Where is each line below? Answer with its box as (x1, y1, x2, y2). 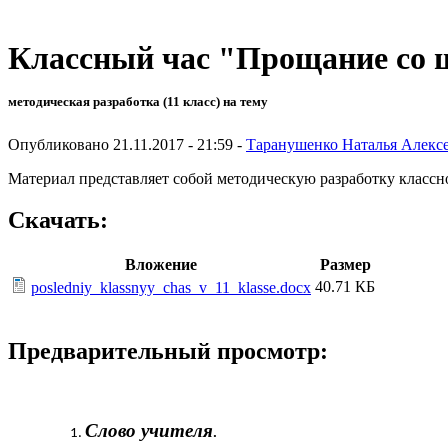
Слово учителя (84, 420, 213, 442)
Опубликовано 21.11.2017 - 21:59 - (8, 135, 246, 153)
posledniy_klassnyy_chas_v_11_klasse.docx (31, 279, 311, 297)
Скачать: (8, 207, 108, 234)
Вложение (125, 256, 197, 274)
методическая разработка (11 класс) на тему (8, 94, 268, 110)
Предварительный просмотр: (8, 338, 328, 365)
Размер (319, 256, 371, 274)
